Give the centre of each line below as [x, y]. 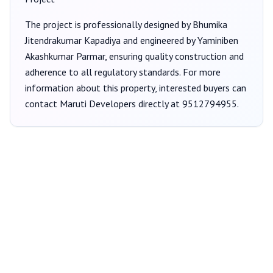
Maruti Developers [98, 104]
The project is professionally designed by [109, 24]
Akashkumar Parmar [65, 56]
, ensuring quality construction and [174, 56]
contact [42, 104]
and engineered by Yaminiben [179, 40]
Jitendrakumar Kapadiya [73, 40]
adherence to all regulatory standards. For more [123, 72]
